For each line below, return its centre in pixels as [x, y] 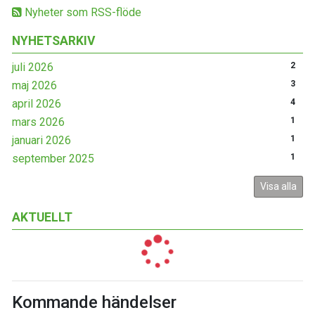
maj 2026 [34, 85]
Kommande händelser [94, 302]
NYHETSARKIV [54, 40]
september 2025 [53, 158]
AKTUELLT [42, 217]
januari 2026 [41, 140]
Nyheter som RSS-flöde [82, 12]
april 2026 [37, 103]
